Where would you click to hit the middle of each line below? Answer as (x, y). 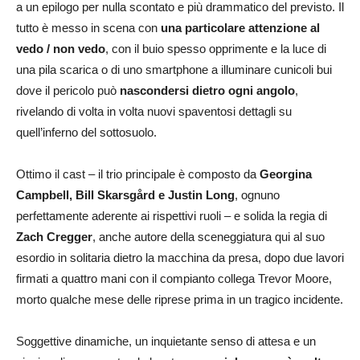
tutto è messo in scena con (88, 27)
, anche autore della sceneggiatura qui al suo (209, 236)
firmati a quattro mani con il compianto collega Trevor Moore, (174, 278)
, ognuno (257, 194)
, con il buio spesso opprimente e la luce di (216, 48)
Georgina (286, 174)
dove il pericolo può (68, 90)
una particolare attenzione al (240, 27)
